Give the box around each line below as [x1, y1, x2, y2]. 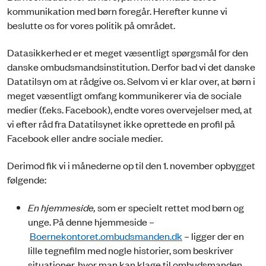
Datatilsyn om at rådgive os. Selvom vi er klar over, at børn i [7, 74, 255, 88]
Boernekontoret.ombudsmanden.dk [30, 229, 182, 242]
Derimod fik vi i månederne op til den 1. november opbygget [7, 159, 255, 172]
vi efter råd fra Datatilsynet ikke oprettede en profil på [7, 117, 235, 131]
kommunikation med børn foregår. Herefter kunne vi [7, 4, 227, 17]
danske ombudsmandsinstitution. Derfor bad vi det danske [7, 60, 255, 74]
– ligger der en [182, 229, 244, 242]
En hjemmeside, [28, 200, 97, 214]
